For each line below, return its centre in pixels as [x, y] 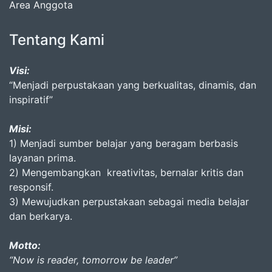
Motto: [25, 245]
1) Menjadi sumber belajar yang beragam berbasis [124, 143]
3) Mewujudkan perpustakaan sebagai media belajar [129, 202]
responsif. [31, 187]
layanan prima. [42, 158]
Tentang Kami [57, 40]
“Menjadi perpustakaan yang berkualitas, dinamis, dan [133, 85]
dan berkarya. [41, 216]
